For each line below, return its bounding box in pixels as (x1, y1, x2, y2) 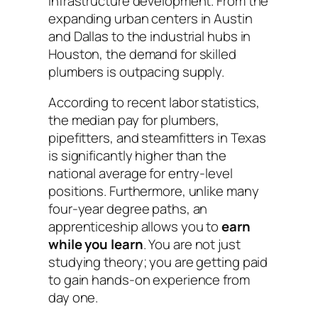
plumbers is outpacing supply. (48, 62, 225, 81)
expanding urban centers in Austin (48, 9, 253, 28)
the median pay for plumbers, (48, 111, 220, 130)
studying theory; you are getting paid (48, 253, 268, 272)
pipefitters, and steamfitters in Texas (48, 128, 267, 148)
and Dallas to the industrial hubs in (48, 26, 251, 45)
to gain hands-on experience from (48, 270, 250, 290)
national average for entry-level (48, 164, 233, 183)
